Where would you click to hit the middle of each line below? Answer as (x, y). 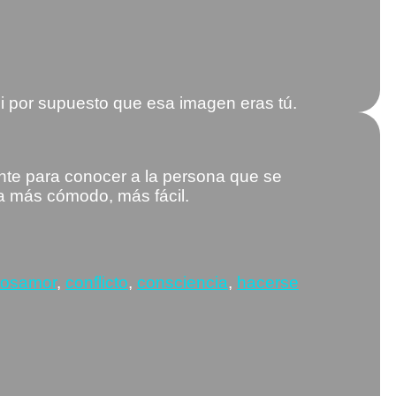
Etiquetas (53, 253)
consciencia (183, 282)
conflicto (97, 282)
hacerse (268, 282)
